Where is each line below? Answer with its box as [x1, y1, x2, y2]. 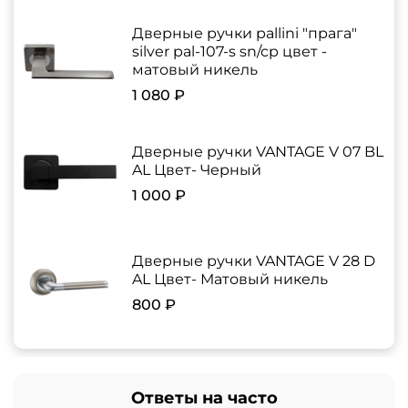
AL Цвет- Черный [132, 161, 261, 179]
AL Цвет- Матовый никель [132, 270, 328, 289]
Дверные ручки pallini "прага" [132, 25, 357, 43]
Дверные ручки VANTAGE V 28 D [132, 252, 375, 270]
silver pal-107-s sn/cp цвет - [132, 43, 327, 61]
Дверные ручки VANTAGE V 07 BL [132, 143, 383, 161]
